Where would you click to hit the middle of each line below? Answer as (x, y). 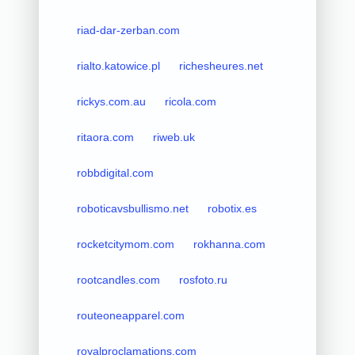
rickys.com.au (111, 101)
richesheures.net (221, 65)
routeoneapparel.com (130, 315)
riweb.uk (174, 137)
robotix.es (232, 208)
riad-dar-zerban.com (128, 30)
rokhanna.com (229, 244)
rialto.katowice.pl (118, 65)
